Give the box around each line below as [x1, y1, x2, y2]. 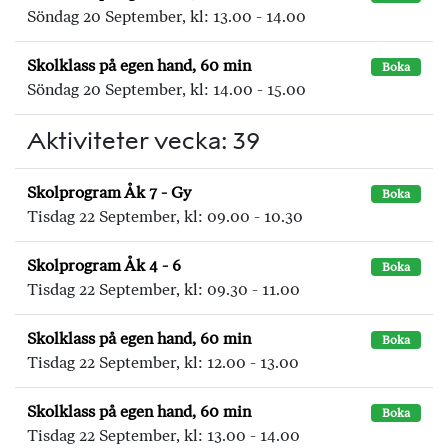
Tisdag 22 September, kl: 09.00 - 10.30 [27, 207, 303, 226]
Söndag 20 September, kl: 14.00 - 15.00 [27, 80, 306, 99]
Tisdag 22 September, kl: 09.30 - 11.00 [27, 280, 300, 299]
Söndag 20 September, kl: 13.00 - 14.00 [27, 7, 306, 26]
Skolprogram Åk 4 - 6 [27, 256, 181, 275]
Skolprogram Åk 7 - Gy [27, 183, 191, 202]
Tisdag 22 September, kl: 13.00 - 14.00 [27, 426, 300, 445]
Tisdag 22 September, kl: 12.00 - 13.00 [27, 353, 299, 372]
